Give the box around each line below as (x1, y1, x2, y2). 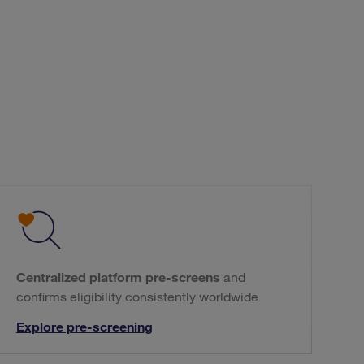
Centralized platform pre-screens (15, 269, 220, 286)
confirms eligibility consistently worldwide (15, 288, 258, 305)
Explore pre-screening (15, 318, 153, 336)
